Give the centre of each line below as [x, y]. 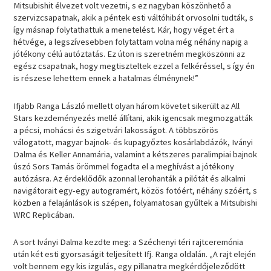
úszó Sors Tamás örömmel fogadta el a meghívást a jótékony [124, 166]
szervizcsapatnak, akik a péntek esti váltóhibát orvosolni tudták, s [134, 18]
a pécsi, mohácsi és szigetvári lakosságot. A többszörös [116, 130]
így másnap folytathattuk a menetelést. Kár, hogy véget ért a [124, 30]
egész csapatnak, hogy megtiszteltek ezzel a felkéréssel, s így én [134, 66]
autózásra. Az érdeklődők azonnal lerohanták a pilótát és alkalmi [130, 178]
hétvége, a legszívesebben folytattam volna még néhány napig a [131, 42]
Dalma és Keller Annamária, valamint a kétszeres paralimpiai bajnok [135, 154]
